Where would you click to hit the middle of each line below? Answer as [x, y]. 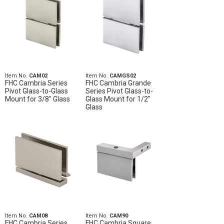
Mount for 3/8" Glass [37, 99]
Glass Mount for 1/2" [118, 99]
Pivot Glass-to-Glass [36, 91]
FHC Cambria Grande [118, 83]
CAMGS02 [122, 76]
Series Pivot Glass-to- [119, 91]
